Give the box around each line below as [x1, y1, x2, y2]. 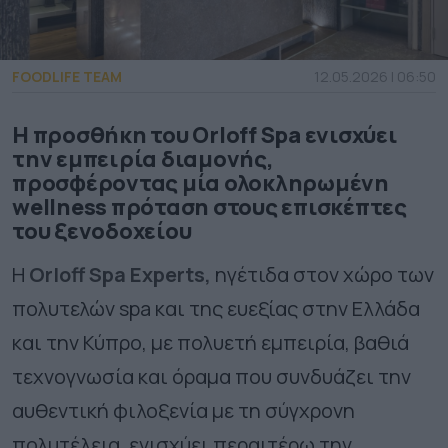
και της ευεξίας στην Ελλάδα [151, 295, 420, 323]
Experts [130, 261, 205, 289]
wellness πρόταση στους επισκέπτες [12, 192, 407, 223]
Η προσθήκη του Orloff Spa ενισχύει [12, 120, 398, 151]
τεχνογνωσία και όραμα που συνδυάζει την [12, 363, 411, 391]
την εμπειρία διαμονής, [12, 144, 274, 175]
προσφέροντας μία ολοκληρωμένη [12, 168, 389, 199]
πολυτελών [12, 295, 119, 323]
